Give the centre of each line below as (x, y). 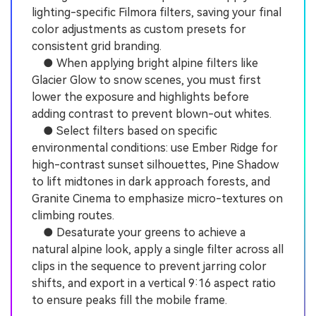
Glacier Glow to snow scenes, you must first (146, 80)
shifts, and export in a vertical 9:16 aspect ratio (154, 284)
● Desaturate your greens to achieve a (139, 233)
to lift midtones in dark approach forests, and (151, 182)
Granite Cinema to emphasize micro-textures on (157, 199)
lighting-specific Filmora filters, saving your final (157, 13)
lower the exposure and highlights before (140, 97)
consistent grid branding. (97, 47)
